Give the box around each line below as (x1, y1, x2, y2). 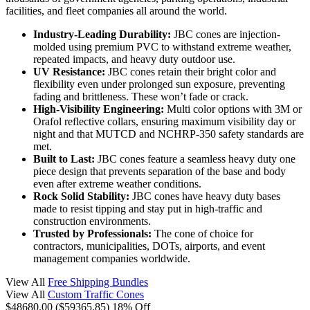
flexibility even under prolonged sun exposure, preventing (33, 77, 285, 90)
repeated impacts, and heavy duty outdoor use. (33, 53, 235, 65)
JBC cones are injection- (171, 28, 280, 40)
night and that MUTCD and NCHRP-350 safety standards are (33, 127, 304, 140)
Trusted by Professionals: (33, 227, 152, 239)
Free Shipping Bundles (48, 275, 148, 288)
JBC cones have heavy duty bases (129, 190, 280, 202)
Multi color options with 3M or (164, 102, 302, 115)
